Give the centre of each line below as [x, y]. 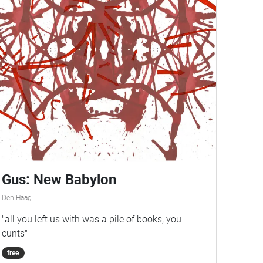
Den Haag [16, 198]
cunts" [14, 233]
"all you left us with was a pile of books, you [91, 219]
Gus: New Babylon [59, 179]
